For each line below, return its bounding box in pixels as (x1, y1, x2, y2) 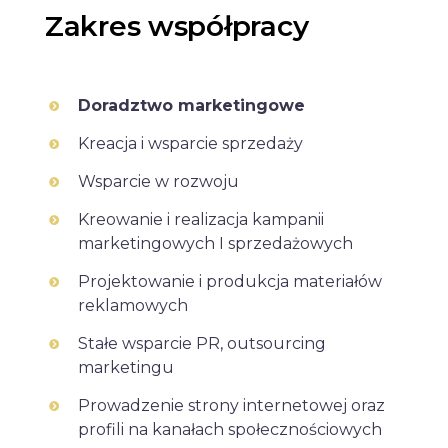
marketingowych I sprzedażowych (78, 234, 353, 253)
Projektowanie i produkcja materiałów (78, 272, 382, 291)
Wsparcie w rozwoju (78, 172, 239, 191)
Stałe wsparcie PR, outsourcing (78, 334, 326, 353)
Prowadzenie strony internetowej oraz (78, 396, 385, 415)
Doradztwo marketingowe (78, 96, 305, 115)
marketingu (78, 358, 174, 377)
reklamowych (78, 296, 188, 315)
